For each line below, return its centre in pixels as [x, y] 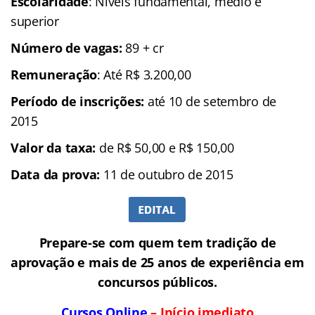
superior [35, 21]
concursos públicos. [157, 282]
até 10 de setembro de [211, 101]
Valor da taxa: [55, 147]
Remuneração [54, 74]
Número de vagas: [66, 47]
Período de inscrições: [78, 101]
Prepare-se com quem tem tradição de [157, 242]
